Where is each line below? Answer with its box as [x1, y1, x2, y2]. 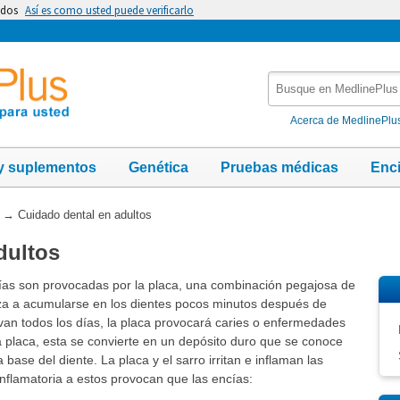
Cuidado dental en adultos [17, 207, 152, 221]
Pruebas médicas [221, 159, 338, 175]
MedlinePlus [268, 110, 344, 125]
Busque [268, 72, 316, 87]
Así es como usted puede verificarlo [25, 3, 194, 17]
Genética [129, 159, 188, 175]
